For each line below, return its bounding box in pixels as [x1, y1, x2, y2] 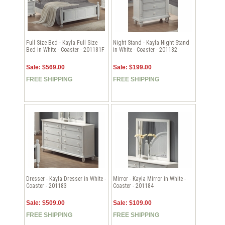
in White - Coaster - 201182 [113, 46, 178, 54]
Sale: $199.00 [113, 63, 152, 71]
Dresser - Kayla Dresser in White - [26, 175, 106, 182]
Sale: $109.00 [113, 199, 152, 207]
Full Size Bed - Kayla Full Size [26, 39, 98, 47]
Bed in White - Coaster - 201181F [26, 46, 105, 54]
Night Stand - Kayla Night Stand [113, 39, 190, 47]
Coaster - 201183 [26, 182, 67, 189]
